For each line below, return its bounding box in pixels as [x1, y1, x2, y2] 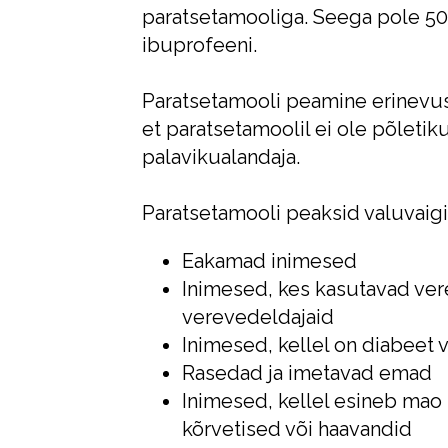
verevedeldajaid [182, 304, 339, 329]
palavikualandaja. [142, 144, 305, 169]
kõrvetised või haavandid [182, 416, 412, 441]
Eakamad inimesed [182, 248, 362, 273]
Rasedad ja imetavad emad [182, 360, 437, 385]
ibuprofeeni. [142, 32, 262, 57]
